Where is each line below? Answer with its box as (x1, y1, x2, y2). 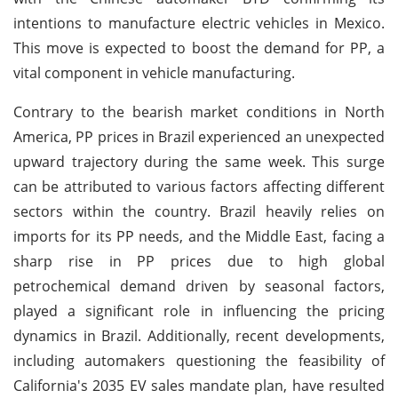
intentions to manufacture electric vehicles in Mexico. (13, 12, 385, 33)
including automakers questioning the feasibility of (13, 350, 385, 370)
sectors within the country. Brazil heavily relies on (13, 201, 385, 221)
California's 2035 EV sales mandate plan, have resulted (13, 375, 385, 395)
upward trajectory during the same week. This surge (13, 151, 385, 171)
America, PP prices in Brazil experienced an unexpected (13, 126, 385, 147)
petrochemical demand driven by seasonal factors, (13, 275, 385, 296)
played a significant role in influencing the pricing (13, 300, 385, 321)
